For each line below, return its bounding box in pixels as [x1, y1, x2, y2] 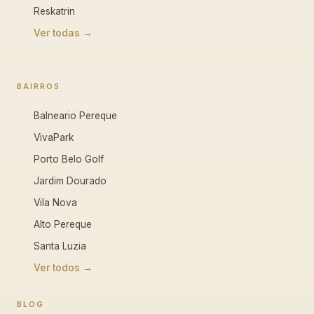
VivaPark [34, 132, 74, 143]
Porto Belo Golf [34, 153, 104, 165]
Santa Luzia [34, 240, 86, 252]
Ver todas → [34, 27, 93, 39]
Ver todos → [34, 262, 93, 273]
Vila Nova [34, 197, 77, 208]
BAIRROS [17, 81, 60, 91]
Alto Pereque [34, 219, 92, 230]
